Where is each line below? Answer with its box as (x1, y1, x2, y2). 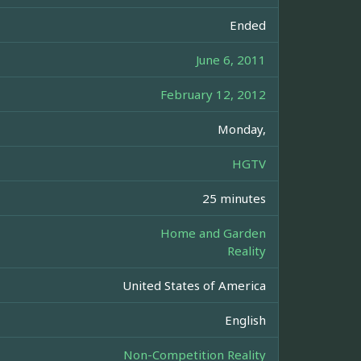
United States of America (122, 277, 266, 294)
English (225, 312, 266, 329)
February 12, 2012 (160, 86, 266, 103)
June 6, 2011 (196, 52, 266, 68)
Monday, (218, 121, 266, 138)
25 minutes (202, 190, 266, 207)
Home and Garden (160, 225, 266, 242)
